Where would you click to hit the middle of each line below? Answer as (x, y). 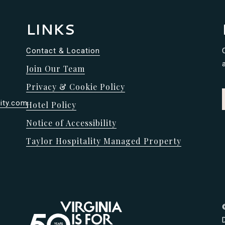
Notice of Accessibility (71, 123)
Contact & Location (63, 50)
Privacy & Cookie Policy (75, 86)
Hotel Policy (51, 104)
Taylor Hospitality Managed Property (103, 141)
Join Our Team (55, 68)
